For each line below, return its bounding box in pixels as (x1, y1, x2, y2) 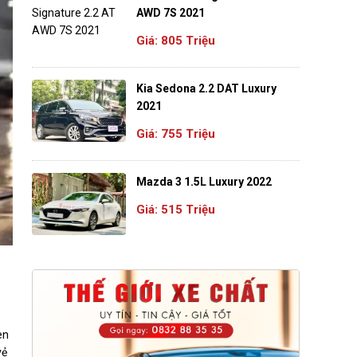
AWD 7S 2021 (136, 6, 206, 20)
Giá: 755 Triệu (136, 126, 216, 141)
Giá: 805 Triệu (136, 33, 216, 48)
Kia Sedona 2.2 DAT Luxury (136, 82, 277, 96)
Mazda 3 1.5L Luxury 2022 (136, 175, 273, 189)
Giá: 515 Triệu (136, 202, 216, 217)
